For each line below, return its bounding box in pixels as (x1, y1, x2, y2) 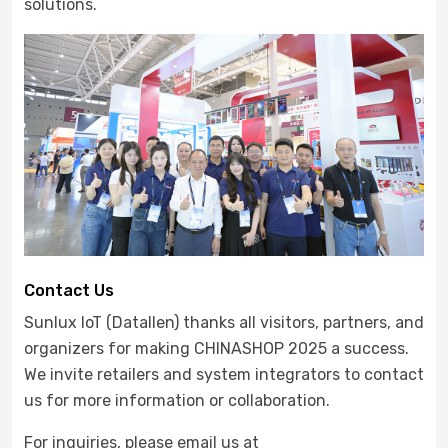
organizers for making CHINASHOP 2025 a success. (24, 339, 409, 359)
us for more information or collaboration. (24, 391, 334, 411)
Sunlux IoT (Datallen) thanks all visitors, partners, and (24, 313, 424, 333)
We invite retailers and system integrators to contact (24, 365, 424, 385)
